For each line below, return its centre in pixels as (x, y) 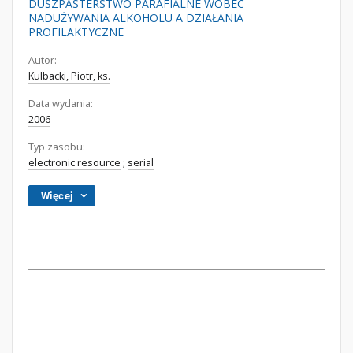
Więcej (57, 196)
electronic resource (74, 163)
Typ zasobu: (57, 147)
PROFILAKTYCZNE (76, 32)
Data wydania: (61, 104)
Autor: (43, 60)
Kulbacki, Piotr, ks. (69, 76)
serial (141, 163)
